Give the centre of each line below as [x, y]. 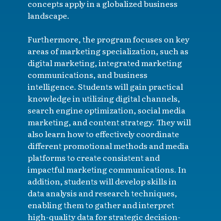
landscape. [49, 15]
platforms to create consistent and [94, 157]
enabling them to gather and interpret [101, 204]
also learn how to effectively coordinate [103, 133]
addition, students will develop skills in [102, 181]
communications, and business [88, 74]
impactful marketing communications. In [107, 169]
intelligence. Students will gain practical [105, 86]
